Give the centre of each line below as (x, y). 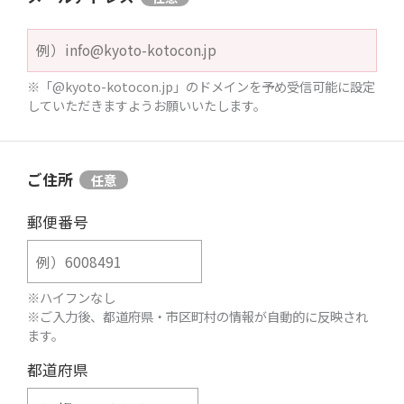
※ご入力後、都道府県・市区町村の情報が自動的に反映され (197, 317)
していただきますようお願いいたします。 (146, 105)
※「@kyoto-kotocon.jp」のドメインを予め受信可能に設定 (201, 86)
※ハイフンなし (71, 298)
